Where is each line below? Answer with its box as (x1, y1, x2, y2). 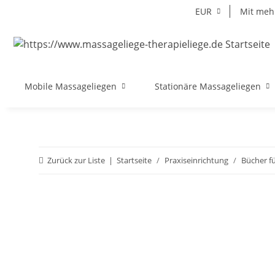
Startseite (117, 155, 152, 166)
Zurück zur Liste (47, 155, 105, 166)
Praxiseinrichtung (165, 155, 228, 166)
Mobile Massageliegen (25, 80, 117, 92)
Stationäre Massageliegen (155, 80, 261, 92)
